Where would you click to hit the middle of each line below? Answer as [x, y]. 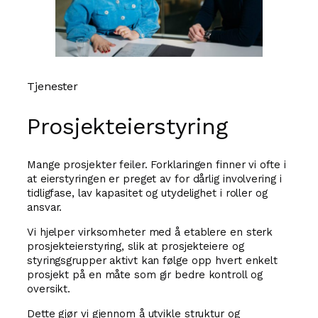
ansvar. [45, 208]
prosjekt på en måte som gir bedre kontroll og [145, 274]
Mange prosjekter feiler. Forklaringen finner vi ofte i [157, 165]
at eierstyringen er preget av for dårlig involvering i [154, 179]
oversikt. [49, 289]
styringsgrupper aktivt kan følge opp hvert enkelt [153, 260]
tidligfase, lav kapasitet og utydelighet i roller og [147, 193]
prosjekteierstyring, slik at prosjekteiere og [136, 246]
